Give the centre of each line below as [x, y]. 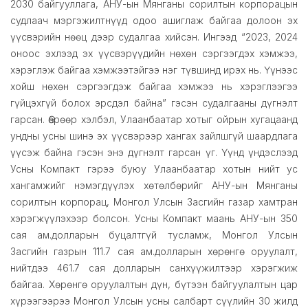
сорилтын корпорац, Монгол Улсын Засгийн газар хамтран [154, 202]
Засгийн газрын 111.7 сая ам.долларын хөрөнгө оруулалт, [154, 252]
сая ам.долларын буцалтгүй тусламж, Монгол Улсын [154, 235]
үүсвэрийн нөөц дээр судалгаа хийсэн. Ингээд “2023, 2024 [154, 37]
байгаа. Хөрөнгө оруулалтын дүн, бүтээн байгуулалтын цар [154, 285]
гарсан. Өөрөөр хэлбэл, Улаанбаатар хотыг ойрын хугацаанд [154, 120]
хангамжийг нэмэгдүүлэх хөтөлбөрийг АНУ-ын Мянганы [154, 186]
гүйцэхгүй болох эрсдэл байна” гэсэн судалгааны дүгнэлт [154, 103]
